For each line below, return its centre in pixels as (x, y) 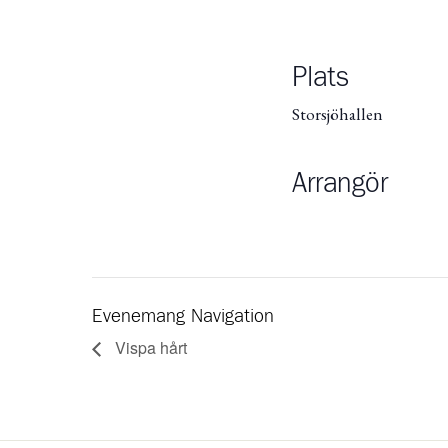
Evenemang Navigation (183, 316)
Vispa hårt (149, 347)
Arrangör (340, 184)
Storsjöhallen (337, 114)
